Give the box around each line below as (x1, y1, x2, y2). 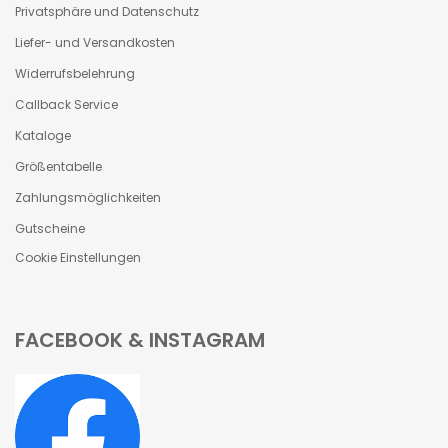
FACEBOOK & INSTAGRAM (15, 326, 265, 354)
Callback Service (15, 96, 118, 113)
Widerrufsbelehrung (15, 65, 135, 82)
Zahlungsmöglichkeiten (15, 189, 161, 206)
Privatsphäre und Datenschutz (15, 3, 199, 20)
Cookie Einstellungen (15, 249, 141, 266)
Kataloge (15, 127, 71, 144)
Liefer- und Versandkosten (15, 34, 175, 51)
